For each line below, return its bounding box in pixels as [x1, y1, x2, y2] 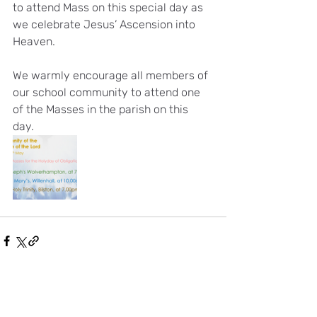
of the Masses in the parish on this [13, 103, 191, 116]
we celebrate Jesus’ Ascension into [13, 18, 198, 31]
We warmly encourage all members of [13, 69, 211, 82]
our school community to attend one [13, 86, 203, 99]
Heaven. [13, 35, 55, 48]
